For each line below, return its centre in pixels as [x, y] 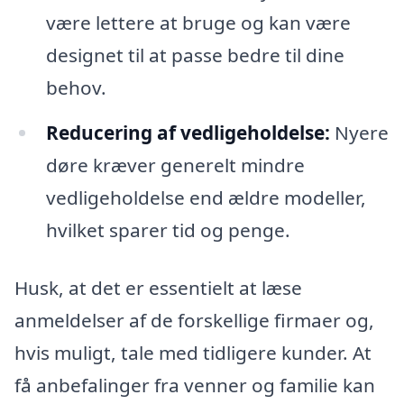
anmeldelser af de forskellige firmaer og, [194, 320]
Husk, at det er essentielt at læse [158, 288]
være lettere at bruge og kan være [198, 23]
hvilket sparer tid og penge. [168, 230]
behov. [76, 88]
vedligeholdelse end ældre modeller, [206, 198]
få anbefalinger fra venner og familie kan [195, 385]
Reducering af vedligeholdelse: [188, 133]
